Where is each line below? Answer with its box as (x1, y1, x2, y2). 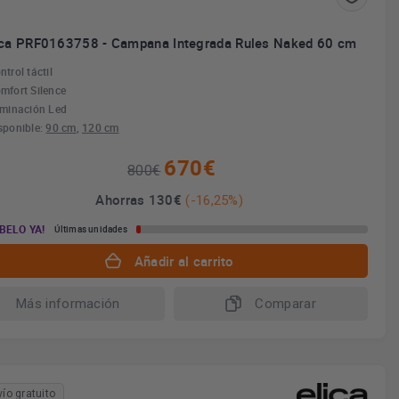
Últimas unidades (53, 223, 127, 235)
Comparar (255, 296, 316, 312)
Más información (16, 296, 120, 312)
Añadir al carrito (134, 252, 234, 270)
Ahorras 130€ (95, 191, 186, 208)
